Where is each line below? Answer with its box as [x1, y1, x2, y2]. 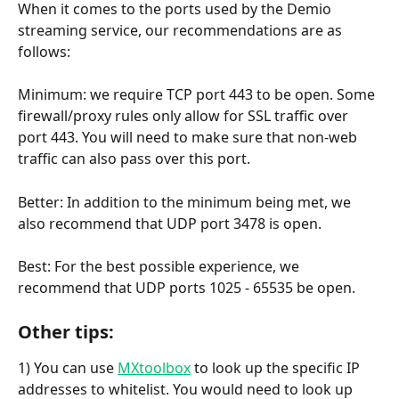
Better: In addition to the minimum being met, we [18, 191, 354, 212]
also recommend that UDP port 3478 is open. [18, 213, 322, 233]
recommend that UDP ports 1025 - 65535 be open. [18, 278, 355, 298]
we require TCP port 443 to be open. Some [90, 85, 379, 105]
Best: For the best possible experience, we [18, 256, 303, 277]
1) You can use [18, 357, 118, 378]
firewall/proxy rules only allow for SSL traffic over [18, 106, 352, 126]
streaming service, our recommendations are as [18, 20, 346, 40]
